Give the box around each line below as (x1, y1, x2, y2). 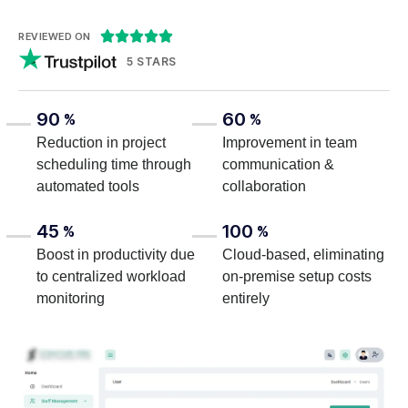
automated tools (36, 178, 139, 195)
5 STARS (127, 54, 177, 68)
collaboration (222, 178, 306, 195)
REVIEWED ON (18, 29, 91, 43)
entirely (222, 291, 270, 307)
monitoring (36, 291, 105, 307)
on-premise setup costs (222, 269, 372, 285)
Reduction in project (36, 135, 166, 151)
